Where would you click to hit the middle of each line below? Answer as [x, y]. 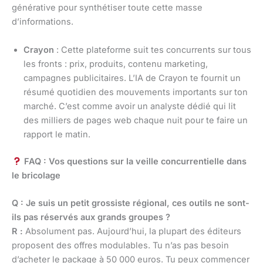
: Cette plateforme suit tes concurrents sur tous [153, 50]
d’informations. [43, 22]
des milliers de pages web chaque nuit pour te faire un [136, 120]
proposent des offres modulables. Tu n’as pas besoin [120, 245]
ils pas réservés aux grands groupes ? [91, 217]
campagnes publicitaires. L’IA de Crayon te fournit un [132, 78]
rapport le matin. [57, 134]
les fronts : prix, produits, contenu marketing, [116, 64]
